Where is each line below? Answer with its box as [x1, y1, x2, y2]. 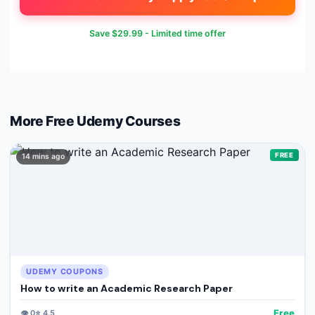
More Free [10, 112, 77, 130]
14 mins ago [22, 152, 65, 162]
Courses [122, 112, 181, 130]
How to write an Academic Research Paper [20, 282, 233, 295]
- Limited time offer [143, 28, 226, 39]
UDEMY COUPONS [26, 266, 103, 277]
